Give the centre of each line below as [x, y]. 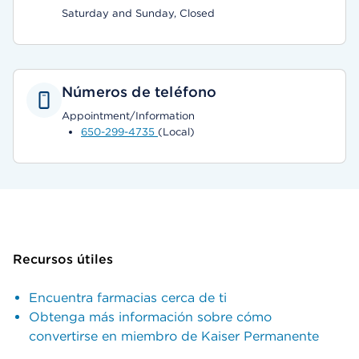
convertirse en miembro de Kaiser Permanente [174, 336]
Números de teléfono [139, 92]
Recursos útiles [63, 259]
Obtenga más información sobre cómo [150, 317]
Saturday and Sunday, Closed [138, 13]
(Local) [176, 132]
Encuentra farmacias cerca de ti [128, 298]
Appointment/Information [128, 116]
